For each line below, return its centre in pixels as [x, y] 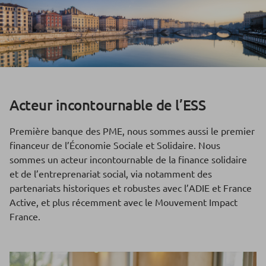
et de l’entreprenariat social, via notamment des [111, 174]
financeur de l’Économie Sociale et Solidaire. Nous [115, 145]
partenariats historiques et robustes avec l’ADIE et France [131, 188]
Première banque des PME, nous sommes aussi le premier [132, 131]
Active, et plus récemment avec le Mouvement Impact [123, 202]
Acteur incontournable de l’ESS [108, 105]
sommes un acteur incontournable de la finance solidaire [128, 159]
